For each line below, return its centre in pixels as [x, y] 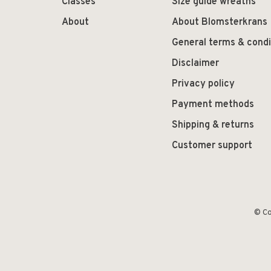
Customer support [212, 146]
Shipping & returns [213, 126]
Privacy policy [203, 84]
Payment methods [213, 105]
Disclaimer [195, 64]
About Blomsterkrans [220, 23]
